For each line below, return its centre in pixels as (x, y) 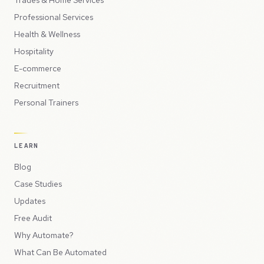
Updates (30, 201)
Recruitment (37, 85)
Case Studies (38, 184)
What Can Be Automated (60, 252)
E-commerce (38, 68)
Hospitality (34, 51)
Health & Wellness (47, 34)
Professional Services (54, 17)
